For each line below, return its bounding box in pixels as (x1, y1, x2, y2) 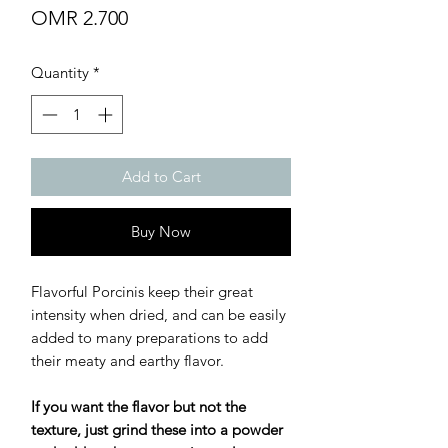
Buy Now (131, 221, 191, 241)
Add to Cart (121, 166, 201, 186)
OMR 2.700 (31, 6, 128, 31)
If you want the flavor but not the (31, 396, 246, 416)
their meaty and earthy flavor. (31, 350, 224, 370)
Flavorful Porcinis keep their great (31, 281, 253, 301)
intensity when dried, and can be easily (31, 304, 286, 324)
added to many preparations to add (31, 327, 268, 347)
